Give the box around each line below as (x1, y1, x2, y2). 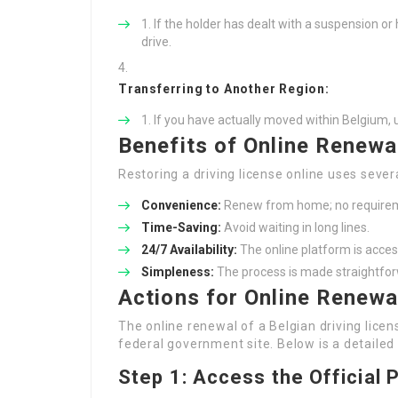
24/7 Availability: (141, 243, 237, 257)
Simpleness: (141, 265, 214, 279)
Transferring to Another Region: (118, 82, 330, 96)
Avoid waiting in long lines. (221, 220, 370, 235)
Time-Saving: (141, 220, 221, 235)
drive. (141, 35, 171, 49)
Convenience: (141, 198, 221, 212)
